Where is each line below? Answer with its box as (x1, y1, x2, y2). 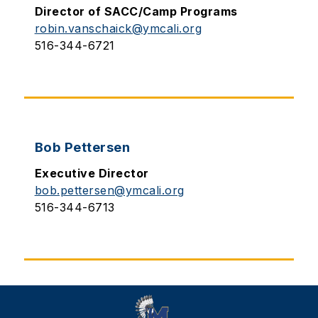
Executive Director (34, 166, 149, 180)
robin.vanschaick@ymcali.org (34, 21, 202, 35)
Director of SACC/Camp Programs (34, 4, 238, 18)
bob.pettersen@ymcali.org (34, 183, 185, 197)
